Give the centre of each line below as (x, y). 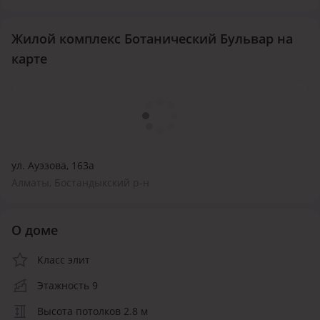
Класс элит (64, 259)
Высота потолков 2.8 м (92, 311)
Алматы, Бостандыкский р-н (80, 182)
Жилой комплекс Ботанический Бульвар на (152, 38)
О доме (35, 230)
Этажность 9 (67, 285)
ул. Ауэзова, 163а (53, 165)
